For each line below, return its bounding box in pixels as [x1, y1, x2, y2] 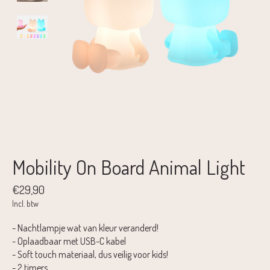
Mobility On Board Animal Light [12, 154, 245, 180]
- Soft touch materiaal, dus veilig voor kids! [12, 248, 168, 260]
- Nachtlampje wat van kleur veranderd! [12, 221, 159, 234]
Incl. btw [12, 198, 39, 209]
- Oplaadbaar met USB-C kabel [12, 234, 126, 247]
